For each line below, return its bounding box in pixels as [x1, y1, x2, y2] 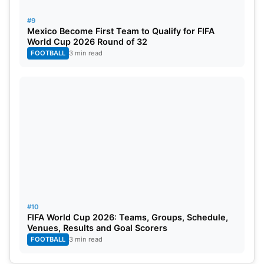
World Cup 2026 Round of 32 [27, 36, 147, 47]
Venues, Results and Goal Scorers [27, 222, 167, 233]
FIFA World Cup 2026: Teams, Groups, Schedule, [27, 212, 228, 222]
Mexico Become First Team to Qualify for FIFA [27, 25, 214, 36]
